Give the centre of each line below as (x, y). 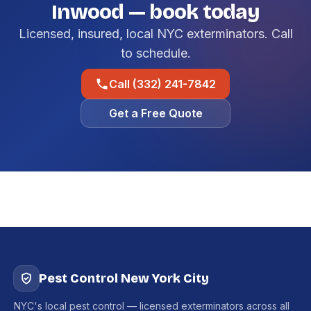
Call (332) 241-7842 (162, 84)
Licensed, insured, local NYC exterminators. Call (155, 34)
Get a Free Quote (155, 113)
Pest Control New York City (124, 278)
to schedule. (155, 53)
